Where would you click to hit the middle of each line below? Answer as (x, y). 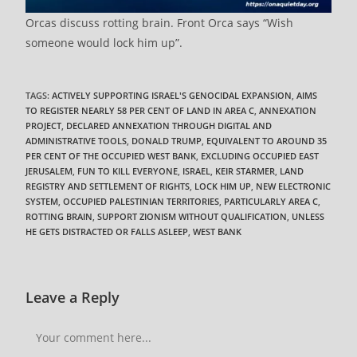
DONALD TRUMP (167, 140)
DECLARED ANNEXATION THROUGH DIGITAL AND (169, 125)
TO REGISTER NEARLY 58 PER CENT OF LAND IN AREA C (140, 110)
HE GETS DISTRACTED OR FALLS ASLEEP (107, 231)
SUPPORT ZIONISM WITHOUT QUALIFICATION (192, 216)
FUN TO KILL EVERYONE (128, 171)
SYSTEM (42, 201)
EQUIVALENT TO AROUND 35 (267, 140)
